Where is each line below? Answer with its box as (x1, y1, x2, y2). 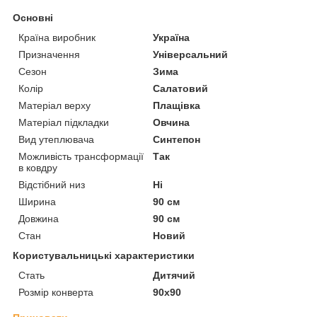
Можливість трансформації (18, 151, 144, 163)
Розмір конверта (18, 287, 93, 299)
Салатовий (153, 83, 209, 95)
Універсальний (153, 49, 229, 61)
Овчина (153, 117, 190, 129)
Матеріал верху (18, 100, 91, 112)
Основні (13, 12, 53, 24)
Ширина (18, 196, 56, 208)
